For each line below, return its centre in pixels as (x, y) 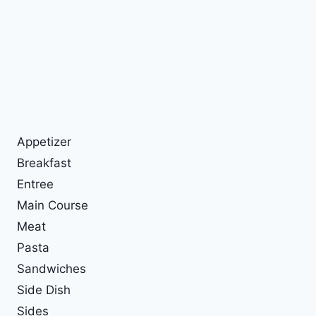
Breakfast (44, 163)
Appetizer (44, 141)
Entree (35, 184)
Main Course (53, 205)
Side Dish (44, 290)
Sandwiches (51, 268)
